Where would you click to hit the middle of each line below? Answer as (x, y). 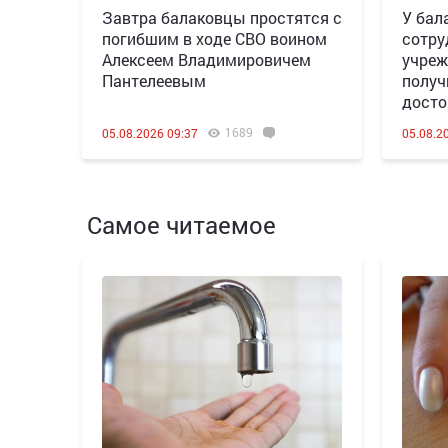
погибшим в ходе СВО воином (214, 38)
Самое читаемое (181, 225)
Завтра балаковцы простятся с (222, 17)
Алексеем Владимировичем (206, 59)
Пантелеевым (154, 80)
